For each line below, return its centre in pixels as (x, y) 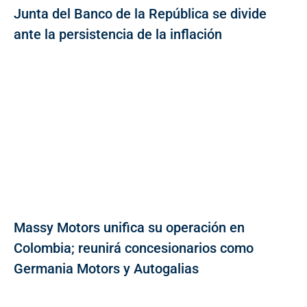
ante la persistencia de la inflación (118, 35)
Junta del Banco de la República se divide (140, 14)
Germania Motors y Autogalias (106, 269)
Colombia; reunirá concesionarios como (134, 248)
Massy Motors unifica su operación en (129, 228)
